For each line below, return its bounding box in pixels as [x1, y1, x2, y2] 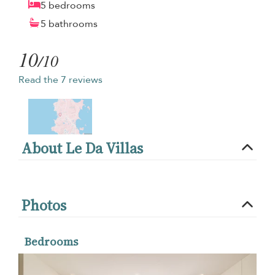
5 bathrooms [41, 17, 98, 31]
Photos [21, 195, 66, 216]
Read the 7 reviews [18, 72, 103, 87]
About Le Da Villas [21, 138, 143, 159]
